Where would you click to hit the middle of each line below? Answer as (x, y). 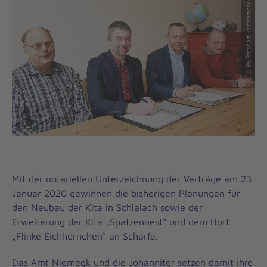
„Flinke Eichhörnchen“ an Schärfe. (85, 236)
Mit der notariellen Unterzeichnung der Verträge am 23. (133, 179)
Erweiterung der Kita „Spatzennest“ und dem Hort (121, 222)
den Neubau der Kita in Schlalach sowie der (107, 207)
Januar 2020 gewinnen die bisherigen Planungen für (126, 193)
